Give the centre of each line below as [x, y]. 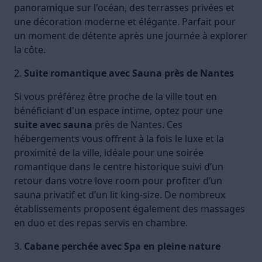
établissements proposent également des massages [130, 209]
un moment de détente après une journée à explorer [131, 36]
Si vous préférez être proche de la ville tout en [116, 97]
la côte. [30, 50]
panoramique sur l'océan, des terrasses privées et [124, 8]
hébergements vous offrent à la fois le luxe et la [119, 139]
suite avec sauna [53, 125]
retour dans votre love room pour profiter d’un [118, 181]
